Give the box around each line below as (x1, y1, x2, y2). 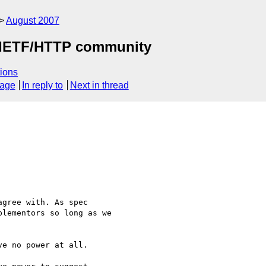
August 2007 (6, 15, 59, 26)
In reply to (22, 80, 64, 91)
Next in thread (69, 80, 129, 91)
